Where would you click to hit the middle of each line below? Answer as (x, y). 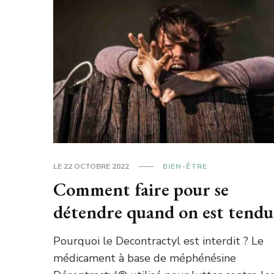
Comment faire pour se (141, 189)
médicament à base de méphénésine (145, 258)
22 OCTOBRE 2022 (97, 166)
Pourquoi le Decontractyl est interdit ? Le (159, 241)
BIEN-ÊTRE (185, 166)
